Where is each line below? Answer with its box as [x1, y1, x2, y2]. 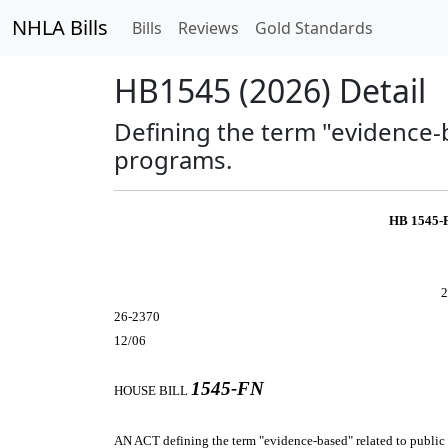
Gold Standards [255, 17, 373, 39]
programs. [114, 143, 232, 176]
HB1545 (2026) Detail [114, 69, 426, 112]
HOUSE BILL [114, 383, 191, 398]
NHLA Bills [12, 14, 108, 41]
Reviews [178, 17, 239, 39]
